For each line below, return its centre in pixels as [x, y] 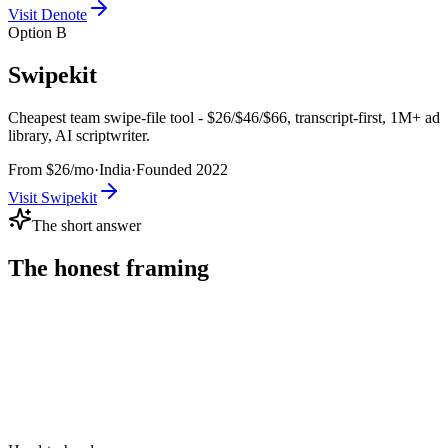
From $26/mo [51, 170]
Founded [166, 170]
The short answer [86, 226]
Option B [37, 33]
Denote [64, 15]
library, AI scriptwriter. [79, 136]
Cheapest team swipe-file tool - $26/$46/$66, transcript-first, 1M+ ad [224, 118]
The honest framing [108, 267]
